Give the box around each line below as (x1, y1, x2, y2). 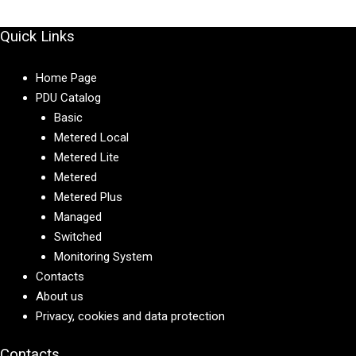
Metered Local (53, 130, 129, 145)
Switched (53, 230, 102, 245)
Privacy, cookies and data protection (36, 309, 225, 324)
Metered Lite (53, 150, 119, 165)
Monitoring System (53, 250, 153, 265)
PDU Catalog (36, 91, 101, 106)
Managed (53, 210, 102, 225)
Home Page (36, 71, 97, 86)
